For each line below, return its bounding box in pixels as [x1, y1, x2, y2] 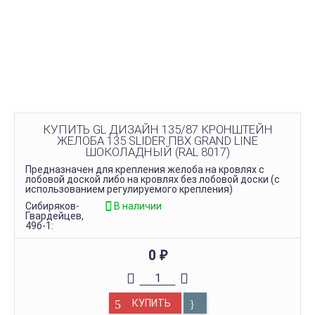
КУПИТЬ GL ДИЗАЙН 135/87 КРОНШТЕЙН [42, 122, 273, 136]
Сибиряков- [25, 200, 79, 212]
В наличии [113, 200, 162, 212]
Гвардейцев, [25, 210, 84, 221]
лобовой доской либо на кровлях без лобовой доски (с [25, 174, 280, 185]
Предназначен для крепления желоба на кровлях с [25, 164, 264, 175]
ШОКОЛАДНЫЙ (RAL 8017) [85, 145, 230, 159]
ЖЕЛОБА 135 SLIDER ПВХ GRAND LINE [57, 134, 258, 148]
